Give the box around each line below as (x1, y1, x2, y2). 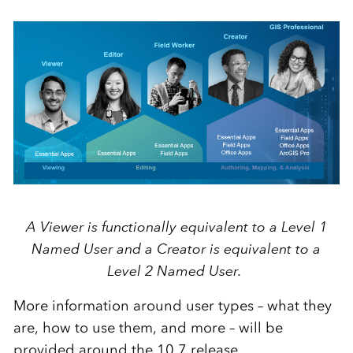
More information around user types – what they (13, 297, 332, 315)
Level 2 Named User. (106, 262, 246, 281)
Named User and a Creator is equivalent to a (32, 240, 321, 258)
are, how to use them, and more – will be (13, 319, 283, 337)
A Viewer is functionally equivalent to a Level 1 (25, 218, 327, 236)
